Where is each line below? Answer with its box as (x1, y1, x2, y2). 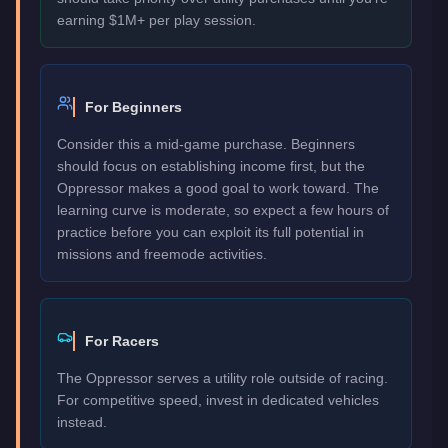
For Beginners (85, 98, 182, 115)
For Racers (85, 332, 159, 349)
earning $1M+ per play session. (57, 11, 256, 28)
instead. (57, 413, 107, 430)
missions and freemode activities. (57, 245, 267, 262)
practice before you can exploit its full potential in (57, 223, 364, 240)
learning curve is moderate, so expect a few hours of (57, 201, 389, 218)
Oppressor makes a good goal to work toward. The (57, 179, 379, 196)
